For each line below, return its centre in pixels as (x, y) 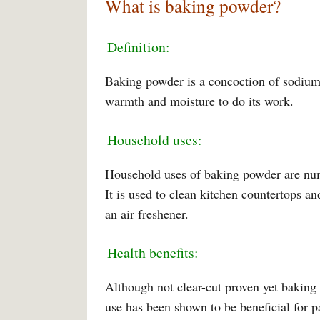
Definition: (139, 47)
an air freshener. (147, 214)
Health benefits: (153, 252)
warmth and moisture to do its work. (199, 101)
